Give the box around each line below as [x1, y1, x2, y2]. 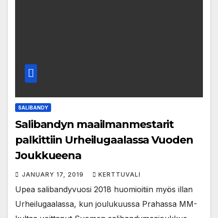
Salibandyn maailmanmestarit [15, 118, 174, 131]
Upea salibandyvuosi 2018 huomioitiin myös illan [15, 184, 193, 195]
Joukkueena [15, 149, 81, 163]
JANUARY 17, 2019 [22, 171, 86, 179]
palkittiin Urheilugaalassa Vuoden [15, 133, 193, 147]
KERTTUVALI [98, 171, 141, 179]
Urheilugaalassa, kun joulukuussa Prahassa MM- [15, 199, 197, 209]
